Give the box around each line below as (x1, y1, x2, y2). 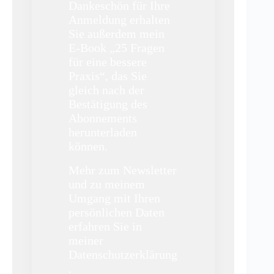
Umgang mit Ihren (68, 191, 160, 205)
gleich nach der (68, 83, 144, 97)
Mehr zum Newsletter (68, 163, 177, 177)
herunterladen (68, 125, 137, 139)
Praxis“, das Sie (68, 69, 147, 83)
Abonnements (68, 111, 137, 125)
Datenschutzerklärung (68, 248, 177, 261)
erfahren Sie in (68, 220, 142, 233)
